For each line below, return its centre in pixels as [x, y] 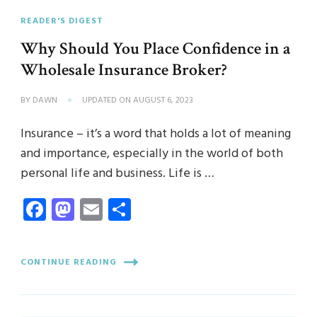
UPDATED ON [108, 101]
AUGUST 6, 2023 [163, 101]
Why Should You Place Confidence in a [156, 49]
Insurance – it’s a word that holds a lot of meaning [156, 134]
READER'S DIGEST [62, 22]
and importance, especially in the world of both [152, 154]
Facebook [92, 209]
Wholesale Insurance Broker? [124, 70]
